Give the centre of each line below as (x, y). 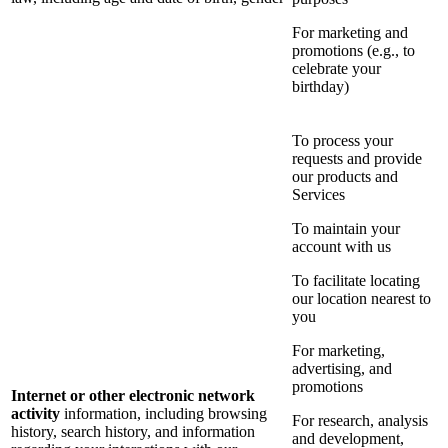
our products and (345, 177)
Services (318, 195)
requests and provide (357, 159)
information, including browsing (165, 414)
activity (35, 414)
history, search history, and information (133, 432)
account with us (341, 247)
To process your (342, 141)
